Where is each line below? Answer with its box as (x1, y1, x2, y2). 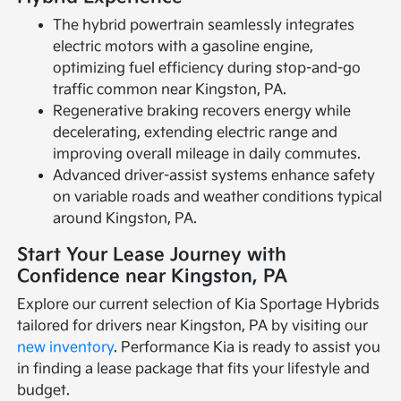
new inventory (17, 339, 115, 357)
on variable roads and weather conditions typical (53, 189, 383, 207)
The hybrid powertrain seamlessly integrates (53, 17, 355, 35)
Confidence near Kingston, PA (17, 266, 288, 288)
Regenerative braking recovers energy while (53, 103, 352, 121)
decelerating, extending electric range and (53, 124, 338, 142)
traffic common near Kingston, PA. (53, 81, 287, 99)
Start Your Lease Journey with (17, 244, 287, 267)
